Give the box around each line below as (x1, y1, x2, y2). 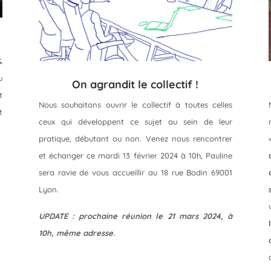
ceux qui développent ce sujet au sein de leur (38, 116, 233, 126)
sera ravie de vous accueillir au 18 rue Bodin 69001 (38, 167, 233, 177)
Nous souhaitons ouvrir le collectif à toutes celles (38, 99, 233, 109)
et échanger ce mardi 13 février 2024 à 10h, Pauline (38, 150, 233, 160)
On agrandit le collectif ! (72, 77, 199, 91)
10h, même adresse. (38, 227, 115, 238)
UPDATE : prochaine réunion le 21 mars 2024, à (38, 211, 233, 221)
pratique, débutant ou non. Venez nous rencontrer (38, 133, 233, 143)
